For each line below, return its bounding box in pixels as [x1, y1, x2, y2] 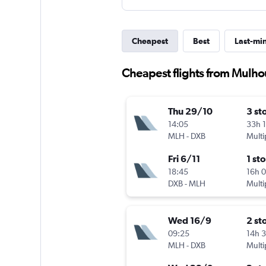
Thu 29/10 [167, 106, 213, 117]
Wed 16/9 [167, 215, 211, 226]
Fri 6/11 [167, 153, 200, 164]
